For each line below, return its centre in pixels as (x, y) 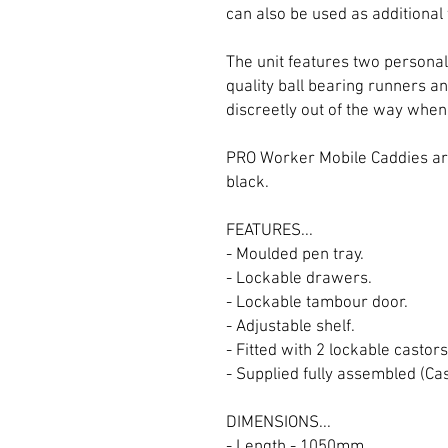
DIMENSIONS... (278, 422)
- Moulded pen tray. (295, 254)
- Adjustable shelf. (290, 326)
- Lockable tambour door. (317, 302)
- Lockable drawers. (299, 278)
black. (247, 182)
